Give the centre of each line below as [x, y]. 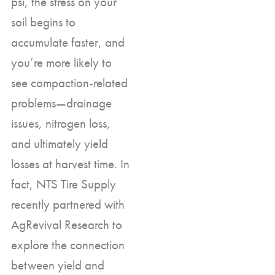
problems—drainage [61, 103]
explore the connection [68, 244]
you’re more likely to [61, 62]
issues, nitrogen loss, [61, 123]
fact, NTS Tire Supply [64, 184]
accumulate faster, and [68, 42]
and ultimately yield [60, 143]
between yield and [58, 265]
